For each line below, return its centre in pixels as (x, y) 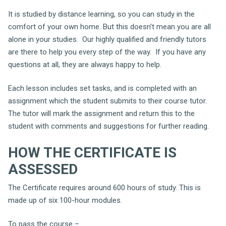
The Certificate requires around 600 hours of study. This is (104, 187)
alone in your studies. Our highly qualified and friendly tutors (107, 39)
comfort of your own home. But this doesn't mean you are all (109, 26)
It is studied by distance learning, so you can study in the (101, 14)
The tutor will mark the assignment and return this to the (101, 114)
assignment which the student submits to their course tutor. (108, 101)
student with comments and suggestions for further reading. (108, 126)
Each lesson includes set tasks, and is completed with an (102, 88)
